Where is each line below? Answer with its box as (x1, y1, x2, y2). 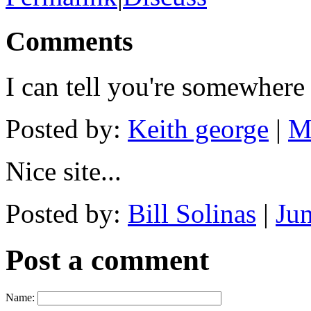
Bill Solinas (128, 198, 256, 228)
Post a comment (6, 243, 209, 276)
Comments (6, 26, 133, 58)
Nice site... (6, 155, 121, 186)
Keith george (128, 113, 269, 144)
